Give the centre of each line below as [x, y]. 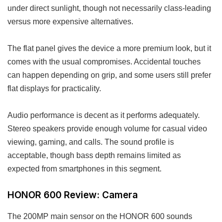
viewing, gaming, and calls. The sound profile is [91, 142]
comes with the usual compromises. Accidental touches [104, 62]
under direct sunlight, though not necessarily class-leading [109, 8]
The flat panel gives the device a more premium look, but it [109, 48]
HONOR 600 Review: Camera [73, 195]
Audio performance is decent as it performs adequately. [104, 115]
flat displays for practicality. [54, 88]
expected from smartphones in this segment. [84, 169]
